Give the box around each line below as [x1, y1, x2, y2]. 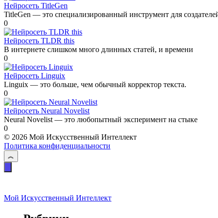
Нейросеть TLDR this [4, 36, 74, 45]
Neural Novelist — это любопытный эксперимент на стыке [4, 115, 198, 124]
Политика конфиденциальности [4, 142, 110, 150]
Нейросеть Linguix [4, 72, 65, 80]
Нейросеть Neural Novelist [4, 107, 90, 115]
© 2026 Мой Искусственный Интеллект [4, 133, 137, 142]
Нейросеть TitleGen [4, 1, 68, 10]
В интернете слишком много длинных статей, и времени [4, 45, 193, 54]
